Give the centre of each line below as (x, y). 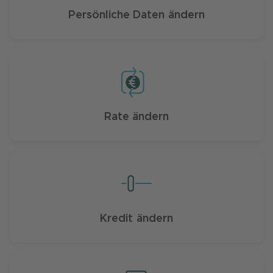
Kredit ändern (136, 219)
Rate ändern (136, 117)
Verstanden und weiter (136, 16)
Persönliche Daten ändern (136, 15)
